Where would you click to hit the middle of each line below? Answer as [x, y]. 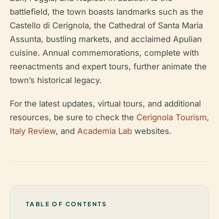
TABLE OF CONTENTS [67, 204]
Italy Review [33, 131]
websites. [152, 131]
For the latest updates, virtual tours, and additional [105, 104]
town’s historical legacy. [56, 80]
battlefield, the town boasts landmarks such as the [107, 12]
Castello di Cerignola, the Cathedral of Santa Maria [106, 25]
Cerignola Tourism [172, 117]
